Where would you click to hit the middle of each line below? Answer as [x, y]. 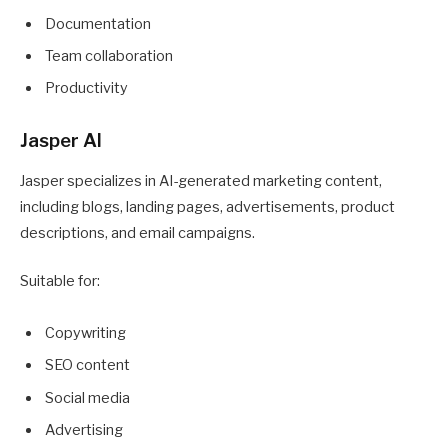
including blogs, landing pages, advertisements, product [207, 207]
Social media [87, 397]
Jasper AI [61, 141]
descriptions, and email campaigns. [137, 233]
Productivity [86, 88]
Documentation [98, 23]
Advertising [84, 430]
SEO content [87, 365]
